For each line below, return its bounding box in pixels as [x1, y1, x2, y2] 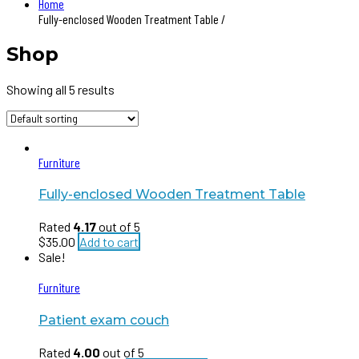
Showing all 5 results [6, 81, 115, 97]
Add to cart [79, 234, 139, 250]
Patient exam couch [38, 312, 169, 328]
